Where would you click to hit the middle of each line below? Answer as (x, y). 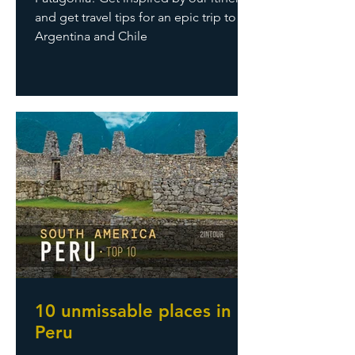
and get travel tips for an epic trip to (136, 17)
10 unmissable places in (133, 311)
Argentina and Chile (91, 36)
